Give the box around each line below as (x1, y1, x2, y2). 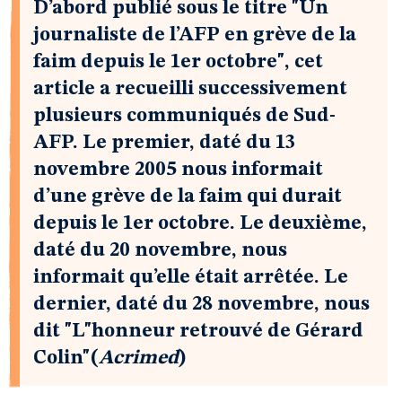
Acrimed (99, 348, 179, 368)
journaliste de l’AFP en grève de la (33, 25, 356, 45)
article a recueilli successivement (33, 79, 347, 99)
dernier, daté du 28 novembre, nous (33, 294, 370, 314)
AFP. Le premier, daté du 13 (33, 133, 295, 153)
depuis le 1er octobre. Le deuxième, (33, 214, 367, 233)
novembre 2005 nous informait (33, 160, 323, 179)
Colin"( (33, 348, 99, 368)
